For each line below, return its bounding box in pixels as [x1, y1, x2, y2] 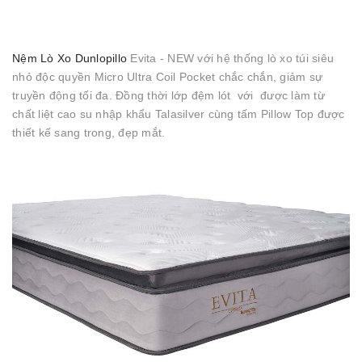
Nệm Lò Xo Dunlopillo [12, 52, 127, 65]
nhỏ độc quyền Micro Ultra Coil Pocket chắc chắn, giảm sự [12, 70, 322, 83]
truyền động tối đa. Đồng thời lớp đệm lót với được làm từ [12, 89, 325, 102]
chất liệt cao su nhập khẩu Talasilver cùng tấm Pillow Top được [12, 107, 345, 120]
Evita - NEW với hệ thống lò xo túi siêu [127, 52, 334, 65]
